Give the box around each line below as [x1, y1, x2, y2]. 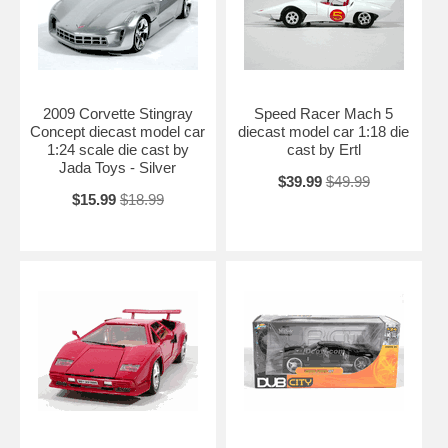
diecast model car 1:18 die [238, 122, 410, 140]
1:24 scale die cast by [46, 140, 189, 158]
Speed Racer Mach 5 [254, 104, 394, 122]
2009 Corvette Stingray [42, 104, 193, 122]
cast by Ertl [286, 140, 361, 158]
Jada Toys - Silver [59, 158, 177, 176]
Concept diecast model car [30, 122, 206, 140]
